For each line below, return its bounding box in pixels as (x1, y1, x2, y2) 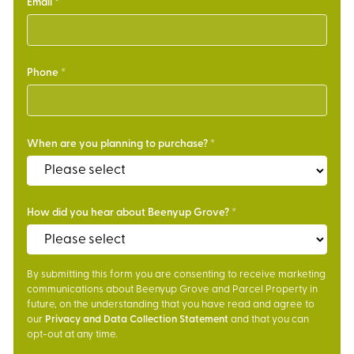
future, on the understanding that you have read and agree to (27, 299, 314, 311)
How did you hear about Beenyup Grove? (27, 208, 229, 219)
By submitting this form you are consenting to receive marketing (27, 269, 326, 281)
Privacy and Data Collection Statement (45, 314, 228, 326)
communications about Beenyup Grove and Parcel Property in (27, 284, 318, 296)
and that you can (228, 314, 309, 326)
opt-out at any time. (27, 330, 118, 341)
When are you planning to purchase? (27, 138, 208, 149)
